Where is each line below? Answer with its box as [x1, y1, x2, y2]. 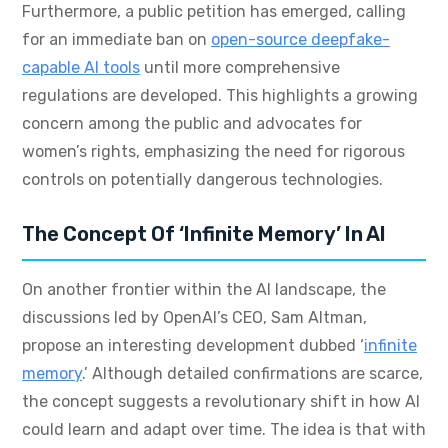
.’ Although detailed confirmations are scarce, [82, 364, 423, 384]
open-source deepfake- [211, 30, 390, 50]
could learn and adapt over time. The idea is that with [22, 420, 426, 440]
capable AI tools [22, 58, 140, 78]
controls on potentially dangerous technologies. [22, 170, 383, 190]
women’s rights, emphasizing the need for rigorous [22, 142, 405, 162]
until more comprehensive [140, 58, 340, 78]
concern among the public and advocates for [22, 114, 362, 134]
